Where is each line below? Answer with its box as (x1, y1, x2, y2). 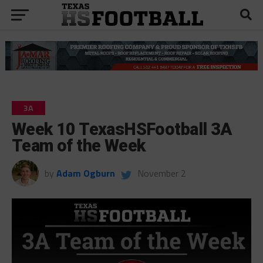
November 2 (137, 166, 186, 180)
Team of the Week (11, 135, 146, 156)
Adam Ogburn (56, 166, 115, 180)
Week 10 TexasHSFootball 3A (11, 119, 232, 139)
